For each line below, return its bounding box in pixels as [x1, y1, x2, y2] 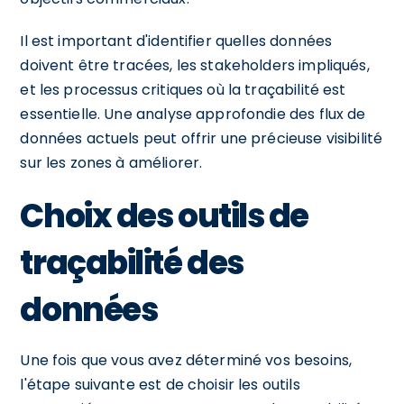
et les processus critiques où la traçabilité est [20, 78, 346, 100]
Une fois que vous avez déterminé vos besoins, [20, 349, 353, 371]
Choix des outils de [20, 192, 309, 239]
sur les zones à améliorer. [20, 151, 203, 173]
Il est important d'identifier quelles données [20, 30, 333, 51]
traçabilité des [20, 239, 243, 286]
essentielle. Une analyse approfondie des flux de [20, 103, 366, 124]
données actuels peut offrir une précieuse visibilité [20, 127, 383, 149]
